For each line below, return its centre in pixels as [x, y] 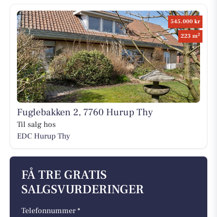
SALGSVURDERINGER [83, 190]
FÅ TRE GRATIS [64, 175]
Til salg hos [36, 124]
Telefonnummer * [51, 211]
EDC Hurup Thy [43, 136]
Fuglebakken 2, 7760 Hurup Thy [85, 112]
